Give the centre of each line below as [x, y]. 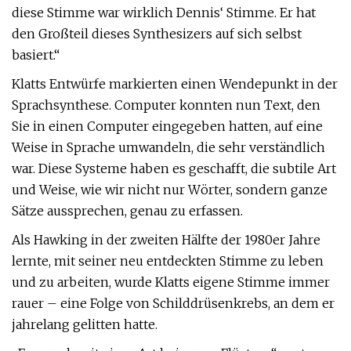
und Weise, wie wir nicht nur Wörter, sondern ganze [170, 190]
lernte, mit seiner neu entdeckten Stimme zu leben [168, 261]
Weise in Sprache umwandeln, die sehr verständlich [168, 147]
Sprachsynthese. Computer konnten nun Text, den [166, 105]
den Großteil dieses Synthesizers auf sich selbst [157, 34]
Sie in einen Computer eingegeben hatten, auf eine [167, 126]
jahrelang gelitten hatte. [85, 324]
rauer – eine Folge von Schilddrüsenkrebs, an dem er [173, 303]
